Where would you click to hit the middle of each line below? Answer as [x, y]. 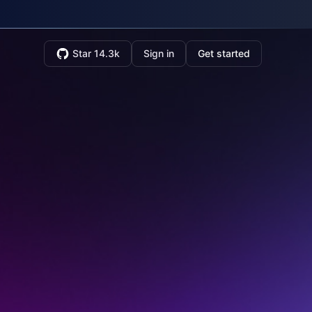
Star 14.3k [96, 53]
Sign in [159, 53]
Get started [224, 53]
